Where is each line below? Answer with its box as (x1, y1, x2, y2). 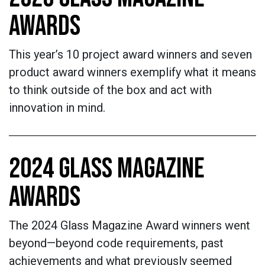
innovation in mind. (9, 101, 108, 115)
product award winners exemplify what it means (9, 65, 256, 79)
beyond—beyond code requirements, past (9, 236, 224, 250)
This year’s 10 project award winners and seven (9, 47, 252, 62)
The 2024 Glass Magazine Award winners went (9, 218, 250, 232)
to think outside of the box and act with (9, 83, 212, 97)
